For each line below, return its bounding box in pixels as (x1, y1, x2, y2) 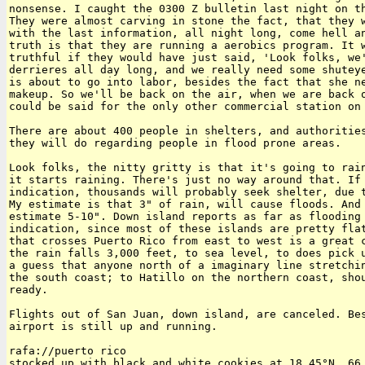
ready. (9, 284, 48, 297)
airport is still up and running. (9, 320, 218, 333)
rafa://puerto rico (9, 345, 126, 358)
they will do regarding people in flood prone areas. (9, 137, 341, 150)
